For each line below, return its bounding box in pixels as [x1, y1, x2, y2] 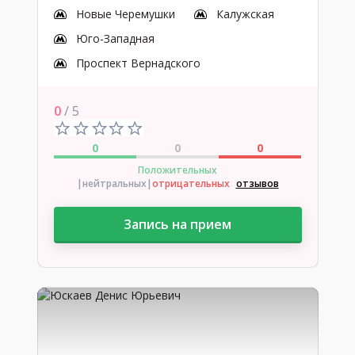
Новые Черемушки [75, 6, 175, 21]
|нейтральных [76, 177, 147, 190]
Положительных [138, 163, 217, 177]
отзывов [235, 177, 279, 190]
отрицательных [151, 177, 230, 190]
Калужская [216, 6, 274, 21]
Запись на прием [124, 216, 231, 233]
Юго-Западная [75, 31, 155, 46]
